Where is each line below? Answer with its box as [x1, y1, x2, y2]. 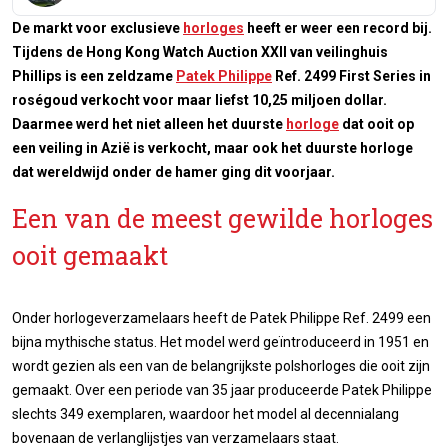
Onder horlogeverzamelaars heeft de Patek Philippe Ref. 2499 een [12, 310, 431, 327]
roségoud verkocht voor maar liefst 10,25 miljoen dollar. [12, 92, 387, 109]
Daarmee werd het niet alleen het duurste [12, 116, 286, 133]
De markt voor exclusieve [12, 20, 183, 37]
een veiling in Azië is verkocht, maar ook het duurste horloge [12, 140, 413, 157]
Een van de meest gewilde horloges [12, 202, 433, 236]
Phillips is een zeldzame [12, 68, 176, 85]
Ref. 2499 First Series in [272, 68, 431, 85]
